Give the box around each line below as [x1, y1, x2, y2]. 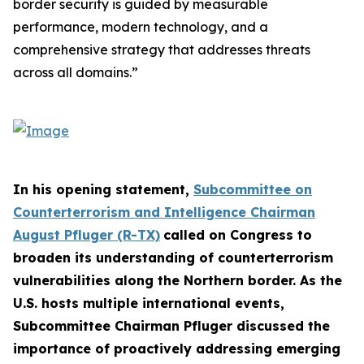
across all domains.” [13, 64, 138, 80]
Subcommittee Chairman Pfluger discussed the [13, 318, 330, 334]
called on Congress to [163, 227, 312, 243]
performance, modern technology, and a [13, 19, 268, 35]
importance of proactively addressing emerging [13, 340, 340, 357]
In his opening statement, [13, 181, 193, 197]
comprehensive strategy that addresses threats [13, 41, 310, 58]
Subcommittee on [193, 181, 312, 197]
